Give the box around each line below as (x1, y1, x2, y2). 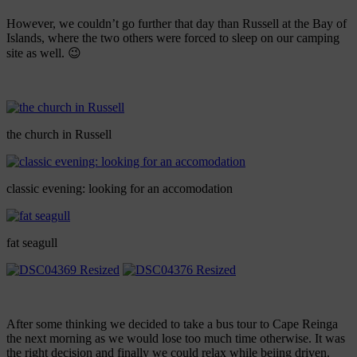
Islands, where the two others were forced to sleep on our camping (6, 31, 339, 45)
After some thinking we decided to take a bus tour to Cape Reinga (6, 317, 338, 331)
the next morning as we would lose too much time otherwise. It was (6, 331, 345, 346)
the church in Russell (6, 127, 112, 142)
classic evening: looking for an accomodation (6, 182, 233, 196)
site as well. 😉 (6, 46, 81, 61)
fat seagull (6, 236, 57, 250)
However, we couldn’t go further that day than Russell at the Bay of (6, 17, 347, 31)
